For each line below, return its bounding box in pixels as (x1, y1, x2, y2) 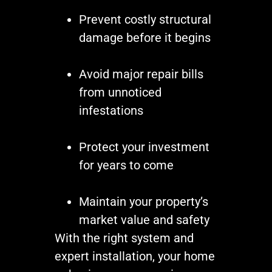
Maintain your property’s (79, 194, 208, 209)
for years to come (79, 158, 174, 173)
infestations (79, 103, 143, 118)
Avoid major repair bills (79, 67, 203, 82)
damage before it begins (79, 30, 211, 46)
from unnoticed (79, 85, 161, 100)
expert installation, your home (55, 249, 215, 264)
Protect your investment (79, 140, 209, 155)
